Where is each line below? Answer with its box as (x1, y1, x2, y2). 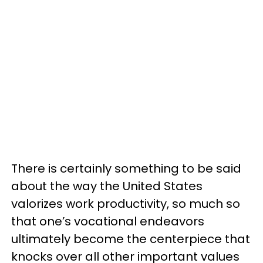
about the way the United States (11, 177, 203, 194)
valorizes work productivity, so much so (11, 195, 240, 212)
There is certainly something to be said (11, 160, 241, 177)
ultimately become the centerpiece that (11, 230, 250, 247)
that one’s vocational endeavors (11, 213, 204, 230)
